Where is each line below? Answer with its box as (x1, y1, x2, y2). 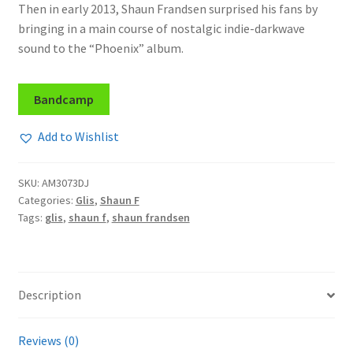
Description (17, 287, 81, 303)
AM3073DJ (41, 176, 89, 191)
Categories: (17, 193, 76, 208)
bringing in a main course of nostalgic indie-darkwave (17, 20, 305, 36)
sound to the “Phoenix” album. (17, 39, 184, 56)
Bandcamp (33, 91, 94, 107)
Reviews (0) (17, 333, 79, 349)
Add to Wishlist (37, 128, 119, 145)
